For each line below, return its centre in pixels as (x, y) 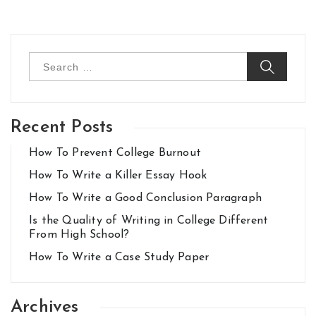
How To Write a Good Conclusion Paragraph (145, 198)
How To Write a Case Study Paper (119, 257)
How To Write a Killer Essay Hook (118, 176)
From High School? (79, 235)
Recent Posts (62, 127)
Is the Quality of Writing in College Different (149, 221)
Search (44, 57)
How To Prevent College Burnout (115, 153)
